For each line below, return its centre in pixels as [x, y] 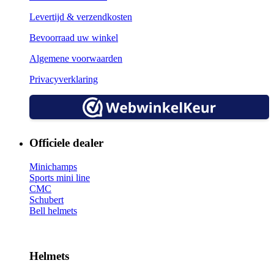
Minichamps [53, 166]
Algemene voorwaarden [76, 59]
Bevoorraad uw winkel [74, 38]
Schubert [46, 199]
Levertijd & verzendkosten [81, 17]
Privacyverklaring [64, 80]
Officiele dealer [66, 143]
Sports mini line [60, 177]
